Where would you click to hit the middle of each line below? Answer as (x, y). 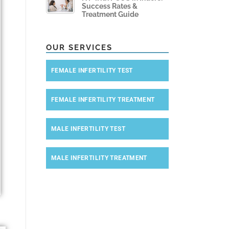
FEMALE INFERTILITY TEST (92, 71)
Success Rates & (110, 6)
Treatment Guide (110, 15)
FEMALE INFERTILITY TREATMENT (103, 100)
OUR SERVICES (79, 48)
